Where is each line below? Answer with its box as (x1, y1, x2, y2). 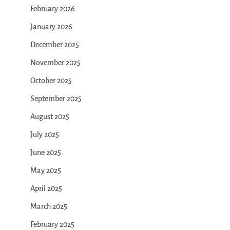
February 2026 (30, 5, 75, 13)
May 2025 (30, 166, 61, 175)
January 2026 (30, 23, 72, 31)
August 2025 (30, 112, 69, 121)
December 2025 (30, 41, 79, 49)
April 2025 (30, 184, 62, 193)
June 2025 (30, 148, 61, 157)
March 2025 (30, 202, 67, 211)
